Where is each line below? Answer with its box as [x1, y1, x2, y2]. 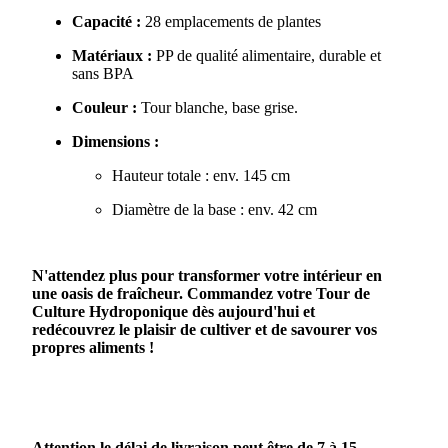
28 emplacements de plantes [140, 12, 321, 30]
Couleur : [71, 98, 137, 116]
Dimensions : [71, 132, 159, 150]
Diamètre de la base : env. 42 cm [111, 200, 317, 218]
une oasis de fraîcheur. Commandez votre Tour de [31, 284, 370, 302]
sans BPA [71, 64, 134, 82]
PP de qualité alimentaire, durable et [151, 46, 381, 64]
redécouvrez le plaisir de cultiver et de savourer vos [31, 320, 377, 338]
